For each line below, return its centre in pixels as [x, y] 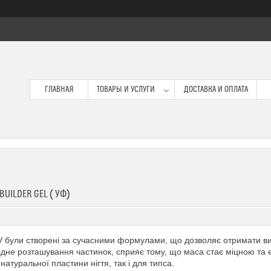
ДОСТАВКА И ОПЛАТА [216, 90]
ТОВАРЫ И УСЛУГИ [126, 90]
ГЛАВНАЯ [59, 90]
